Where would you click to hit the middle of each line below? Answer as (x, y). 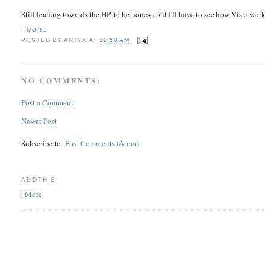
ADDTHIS (39, 180)
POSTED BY (43, 40)
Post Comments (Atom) (102, 143)
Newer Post (39, 121)
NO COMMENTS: (61, 80)
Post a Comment (48, 103)
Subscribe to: (43, 143)
